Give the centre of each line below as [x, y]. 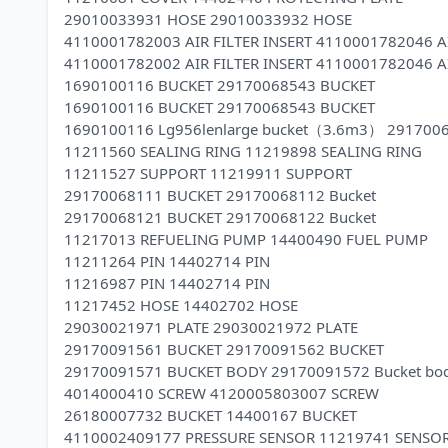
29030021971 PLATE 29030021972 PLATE [211, 327]
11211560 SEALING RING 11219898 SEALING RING [243, 151]
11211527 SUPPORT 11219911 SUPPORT [208, 173]
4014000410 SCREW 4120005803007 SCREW [221, 393]
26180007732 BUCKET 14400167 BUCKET [210, 415]
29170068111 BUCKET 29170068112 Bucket [220, 195]
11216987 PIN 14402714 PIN [167, 283]
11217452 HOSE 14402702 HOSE [181, 305]
